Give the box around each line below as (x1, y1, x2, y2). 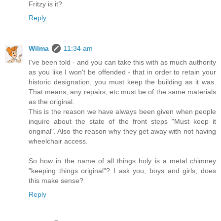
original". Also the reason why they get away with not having (29, 127, 216, 135)
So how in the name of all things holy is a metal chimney (29, 156, 216, 165)
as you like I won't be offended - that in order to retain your (29, 68, 216, 76)
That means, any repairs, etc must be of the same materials (29, 87, 216, 96)
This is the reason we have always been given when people (29, 107, 216, 115)
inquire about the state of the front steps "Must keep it (29, 117, 216, 125)
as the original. (29, 97, 74, 106)
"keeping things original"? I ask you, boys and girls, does (29, 166, 216, 175)
